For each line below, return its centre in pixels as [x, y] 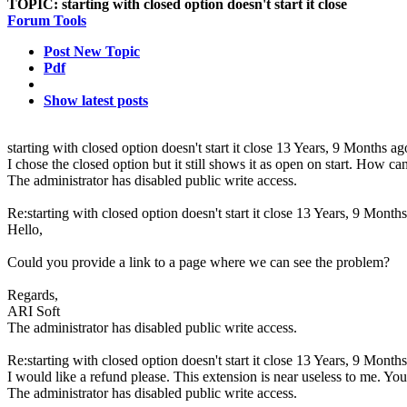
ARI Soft [34, 311]
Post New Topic [92, 51]
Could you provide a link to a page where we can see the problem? [199, 262]
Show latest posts [96, 100]
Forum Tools [47, 20]
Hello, [25, 229]
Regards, [33, 295]
